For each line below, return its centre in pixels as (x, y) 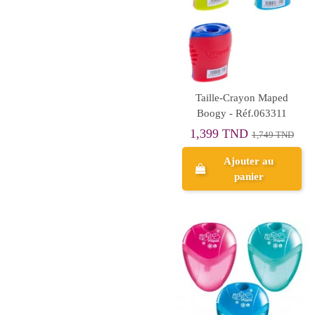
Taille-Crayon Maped (242, 97)
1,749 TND (272, 135)
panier (249, 176)
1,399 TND (220, 134)
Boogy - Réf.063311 (242, 113)
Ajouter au (249, 161)
